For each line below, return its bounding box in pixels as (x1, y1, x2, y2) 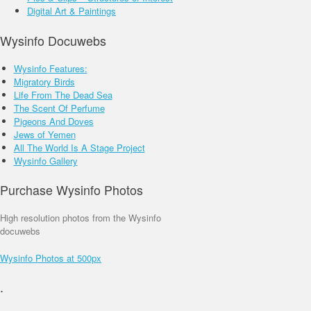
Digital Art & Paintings (27, 4, 116, 18)
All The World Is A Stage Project (13, 140, 145, 154)
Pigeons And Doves (13, 114, 94, 128)
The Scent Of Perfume (13, 101, 105, 115)
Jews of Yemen (13, 127, 76, 141)
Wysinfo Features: (13, 61, 87, 75)
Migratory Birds (13, 74, 75, 88)
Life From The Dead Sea (13, 87, 112, 101)
